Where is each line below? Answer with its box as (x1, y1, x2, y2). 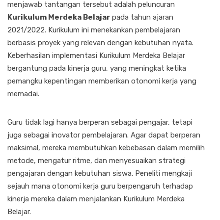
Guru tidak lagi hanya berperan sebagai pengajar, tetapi (7, 118, 192, 127)
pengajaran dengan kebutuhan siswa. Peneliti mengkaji (7, 169, 192, 178)
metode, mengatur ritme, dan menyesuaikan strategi (7, 156, 186, 165)
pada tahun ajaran (110, 13, 173, 22)
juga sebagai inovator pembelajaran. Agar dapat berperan (7, 131, 200, 140)
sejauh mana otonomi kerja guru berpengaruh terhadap (7, 182, 193, 191)
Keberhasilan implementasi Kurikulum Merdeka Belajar (7, 51, 185, 60)
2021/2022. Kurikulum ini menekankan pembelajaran (7, 26, 180, 35)
